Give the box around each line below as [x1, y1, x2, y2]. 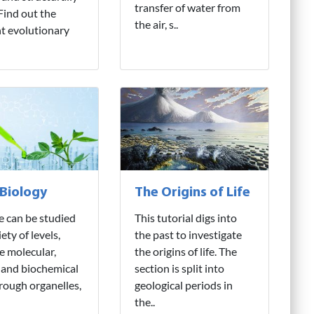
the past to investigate [134, 228, 242, 242]
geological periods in [134, 278, 233, 292]
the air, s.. [134, 18, 178, 32]
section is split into [134, 261, 224, 275]
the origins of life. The [134, 245, 237, 259]
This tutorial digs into [134, 211, 237, 225]
